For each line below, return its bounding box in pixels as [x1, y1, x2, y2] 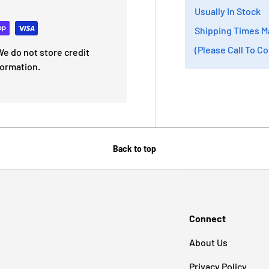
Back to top [113, 144, 156, 154]
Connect [189, 212, 226, 224]
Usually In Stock [195, 5, 261, 17]
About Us [189, 236, 228, 248]
